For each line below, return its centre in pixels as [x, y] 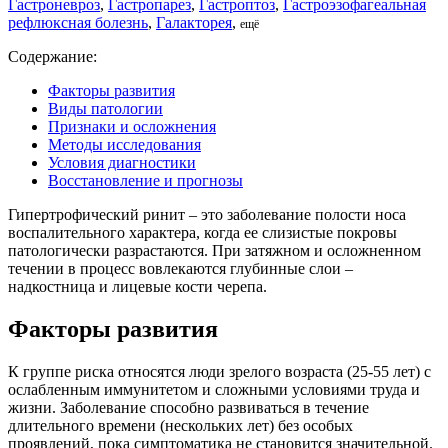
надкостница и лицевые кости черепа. [137, 286]
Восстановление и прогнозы [145, 180]
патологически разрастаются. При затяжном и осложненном [214, 250]
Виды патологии [105, 108]
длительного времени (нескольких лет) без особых [180, 425]
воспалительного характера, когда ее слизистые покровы [202, 232]
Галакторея [194, 22]
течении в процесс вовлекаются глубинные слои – [180, 268]
